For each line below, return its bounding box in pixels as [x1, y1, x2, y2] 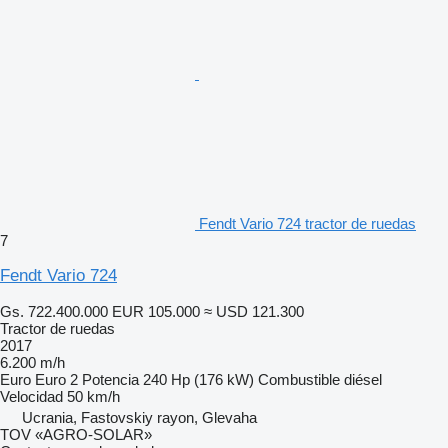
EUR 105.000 [112, 302, 200, 320]
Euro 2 [35, 370, 78, 388]
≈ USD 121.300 [204, 302, 304, 320]
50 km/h [67, 387, 120, 405]
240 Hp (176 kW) [143, 370, 254, 388]
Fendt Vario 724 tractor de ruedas [199, 214, 416, 232]
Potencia [82, 370, 139, 388]
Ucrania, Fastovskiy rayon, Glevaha [22, 408, 257, 426]
